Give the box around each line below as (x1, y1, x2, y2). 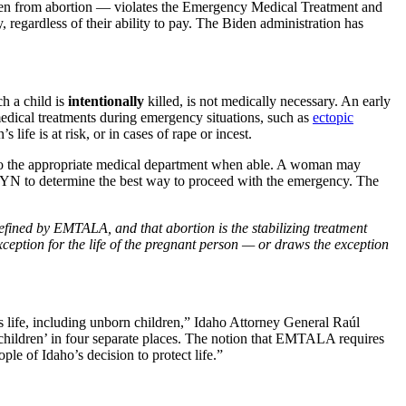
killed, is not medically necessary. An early (144, 92, 391, 109)
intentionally (68, 92, 144, 109)
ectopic (313, 109, 353, 125)
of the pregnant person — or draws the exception (110, 236, 389, 252)
